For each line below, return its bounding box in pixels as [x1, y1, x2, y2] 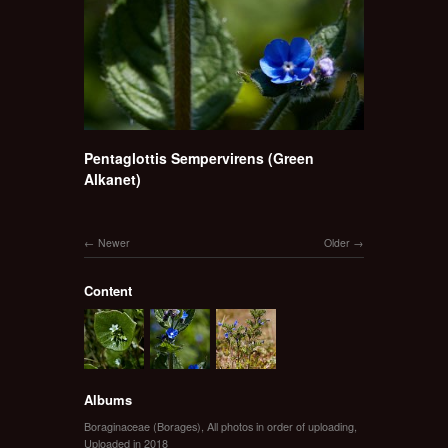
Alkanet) [84, 168, 141, 189]
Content [84, 280, 132, 300]
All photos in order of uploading [207, 417, 354, 434]
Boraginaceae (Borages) [84, 417, 201, 434]
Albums [84, 389, 132, 409]
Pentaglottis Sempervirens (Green [84, 147, 314, 168]
